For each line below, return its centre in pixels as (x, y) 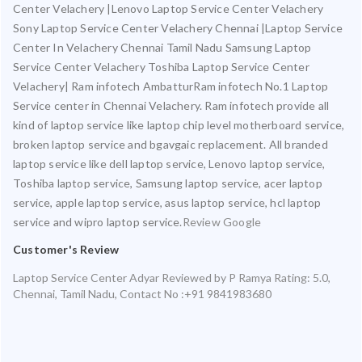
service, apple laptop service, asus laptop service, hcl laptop (167, 202)
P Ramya (250, 277)
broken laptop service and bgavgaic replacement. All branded (170, 144)
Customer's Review (66, 249)
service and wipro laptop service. (98, 221)
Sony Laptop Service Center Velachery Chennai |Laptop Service (178, 27)
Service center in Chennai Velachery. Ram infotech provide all (171, 105)
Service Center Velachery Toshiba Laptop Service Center (161, 66)
